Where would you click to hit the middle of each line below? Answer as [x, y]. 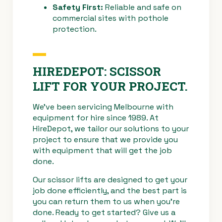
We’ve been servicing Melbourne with [103, 107]
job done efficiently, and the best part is [110, 190]
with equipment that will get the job [102, 151]
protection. [75, 29]
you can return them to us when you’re [106, 201]
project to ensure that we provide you [105, 140]
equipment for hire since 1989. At [96, 118]
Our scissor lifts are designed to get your [110, 179]
